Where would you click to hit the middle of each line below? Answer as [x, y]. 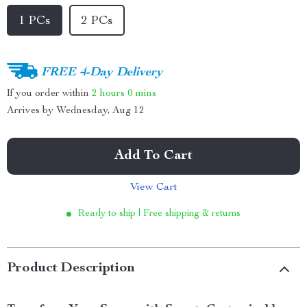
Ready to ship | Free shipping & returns [159, 214]
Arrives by [32, 111]
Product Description [71, 269]
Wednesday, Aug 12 [100, 111]
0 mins [142, 93]
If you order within [49, 93]
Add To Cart [153, 156]
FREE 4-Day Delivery [102, 72]
